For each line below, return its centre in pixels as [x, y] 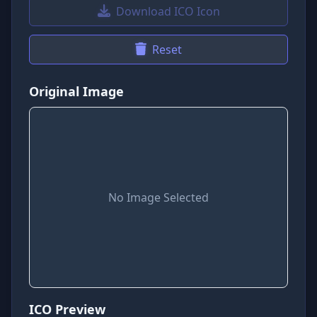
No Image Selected [158, 197]
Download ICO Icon [168, 11]
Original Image [76, 91]
